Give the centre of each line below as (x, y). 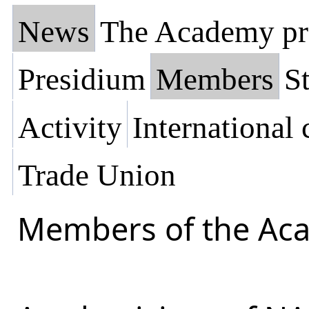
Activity (70, 127)
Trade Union (97, 176)
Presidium (82, 80)
